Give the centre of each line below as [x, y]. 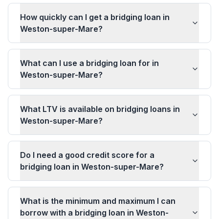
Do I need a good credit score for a [87, 155]
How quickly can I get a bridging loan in [95, 17]
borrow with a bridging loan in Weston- [94, 213]
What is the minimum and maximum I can [98, 201]
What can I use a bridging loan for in [89, 63]
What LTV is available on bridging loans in [100, 109]
